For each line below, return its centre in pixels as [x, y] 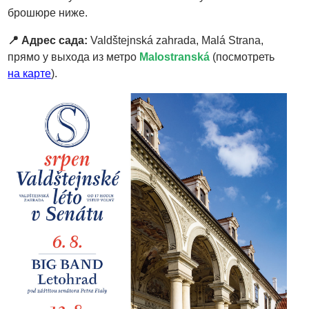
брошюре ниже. [48, 12]
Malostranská [175, 57]
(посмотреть [242, 57]
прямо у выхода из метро [74, 57]
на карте [30, 73]
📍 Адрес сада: [48, 40]
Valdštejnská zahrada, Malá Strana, [176, 40]
